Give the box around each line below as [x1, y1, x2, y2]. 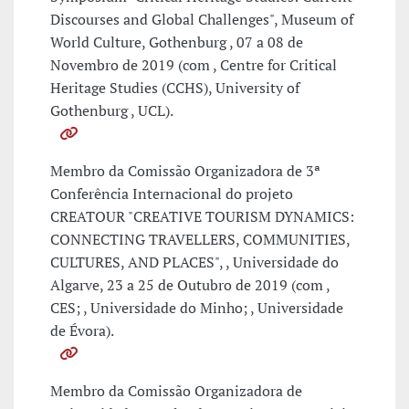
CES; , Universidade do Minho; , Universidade [50, 298, 343, 319]
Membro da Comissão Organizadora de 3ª [50, 161, 320, 182]
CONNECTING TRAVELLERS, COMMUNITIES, [50, 229, 350, 250]
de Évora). [50, 320, 114, 341]
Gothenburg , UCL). [50, 100, 173, 121]
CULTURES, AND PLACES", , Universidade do [50, 252, 339, 273]
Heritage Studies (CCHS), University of [50, 78, 299, 99]
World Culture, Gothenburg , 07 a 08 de [50, 32, 303, 53]
